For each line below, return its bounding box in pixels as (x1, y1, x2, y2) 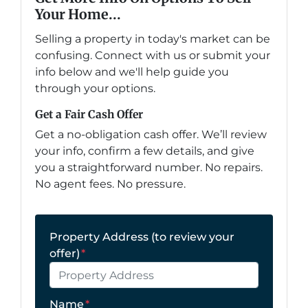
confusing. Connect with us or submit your (35, 49, 270, 62)
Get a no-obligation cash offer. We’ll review (35, 128, 267, 141)
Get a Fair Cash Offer (35, 107, 143, 121)
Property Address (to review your (49, 230, 234, 243)
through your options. (35, 82, 155, 95)
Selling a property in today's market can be (35, 32, 270, 45)
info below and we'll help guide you (35, 65, 229, 78)
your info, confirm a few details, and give (35, 144, 254, 157)
